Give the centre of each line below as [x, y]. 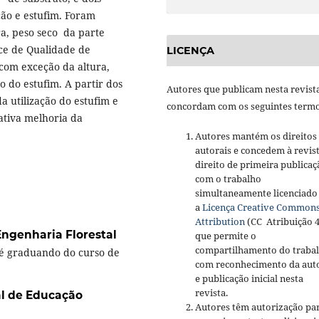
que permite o [226, 236]
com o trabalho [228, 179]
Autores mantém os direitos [256, 136]
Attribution [220, 222]
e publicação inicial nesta [249, 279]
